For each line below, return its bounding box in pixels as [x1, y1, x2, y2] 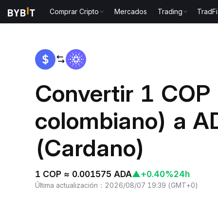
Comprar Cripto [50, 7, 99, 16]
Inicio [35, 17, 54, 25]
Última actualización [35, 181, 98, 189]
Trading [158, 7, 183, 16]
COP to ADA [61, 17, 100, 25]
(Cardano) [35, 133, 145, 162]
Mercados [114, 7, 147, 16]
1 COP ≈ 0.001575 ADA [35, 168, 132, 179]
